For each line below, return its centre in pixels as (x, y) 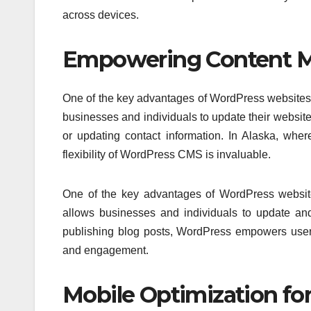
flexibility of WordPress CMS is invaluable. (167, 155)
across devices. (101, 15)
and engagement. (106, 251)
